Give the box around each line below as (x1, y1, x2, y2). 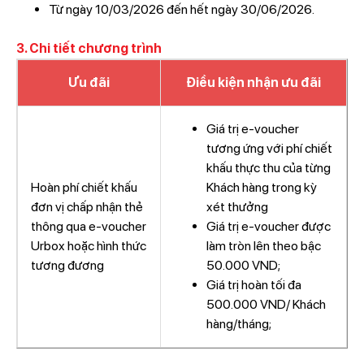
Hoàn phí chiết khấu (30, 180, 137, 195)
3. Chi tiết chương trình (15, 41, 162, 56)
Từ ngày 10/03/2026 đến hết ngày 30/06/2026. (48, 2, 317, 17)
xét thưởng (206, 199, 275, 214)
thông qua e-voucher (30, 219, 146, 234)
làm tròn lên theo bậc (206, 238, 321, 253)
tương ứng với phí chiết (206, 141, 332, 156)
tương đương (30, 258, 104, 273)
